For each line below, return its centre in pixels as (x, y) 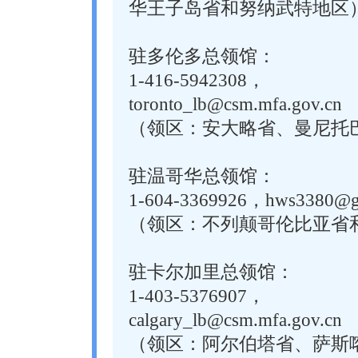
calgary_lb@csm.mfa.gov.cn (235, 320)
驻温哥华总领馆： (202, 176)
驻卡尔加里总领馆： (211, 272)
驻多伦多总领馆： (202, 56)
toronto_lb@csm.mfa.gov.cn (235, 104)
